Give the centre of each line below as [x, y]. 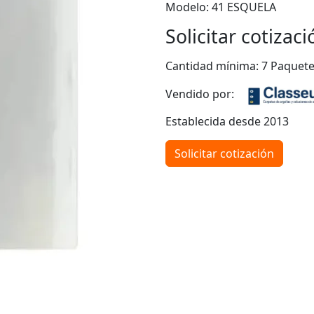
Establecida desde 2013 [227, 121]
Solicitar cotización [224, 153]
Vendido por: [205, 94]
